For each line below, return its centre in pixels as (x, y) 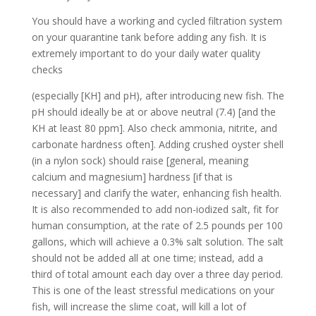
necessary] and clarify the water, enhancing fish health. (156, 193)
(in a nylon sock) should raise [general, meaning (140, 160)
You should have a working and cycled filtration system (157, 21)
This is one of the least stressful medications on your (153, 290)
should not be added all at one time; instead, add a (147, 258)
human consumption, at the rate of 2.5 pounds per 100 (157, 225)
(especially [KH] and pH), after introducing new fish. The (158, 96)
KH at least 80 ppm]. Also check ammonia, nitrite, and (154, 128)
